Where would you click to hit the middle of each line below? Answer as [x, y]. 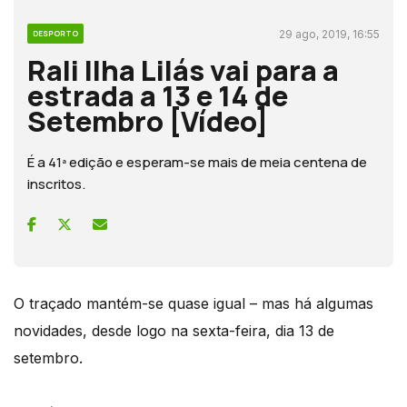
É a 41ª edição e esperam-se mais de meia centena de [197, 162]
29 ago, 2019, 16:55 [329, 34]
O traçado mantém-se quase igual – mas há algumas [194, 303]
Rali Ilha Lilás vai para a [183, 69]
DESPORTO [55, 33]
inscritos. [56, 184]
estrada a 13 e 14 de [158, 95]
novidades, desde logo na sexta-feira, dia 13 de [174, 330]
